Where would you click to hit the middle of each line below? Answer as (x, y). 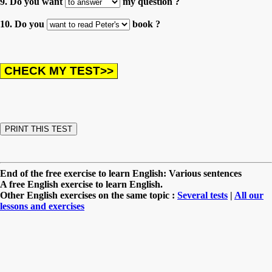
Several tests (202, 195)
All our (249, 195)
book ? (145, 24)
